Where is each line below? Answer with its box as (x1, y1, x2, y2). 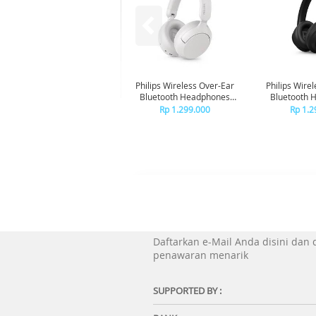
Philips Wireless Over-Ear (135, 80, 234, 91)
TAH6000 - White (152, 114, 218, 125)
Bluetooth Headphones (140, 91, 230, 102)
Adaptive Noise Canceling (135, 102, 235, 114)
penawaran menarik (153, 248, 248, 262)
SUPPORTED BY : (153, 284, 221, 297)
